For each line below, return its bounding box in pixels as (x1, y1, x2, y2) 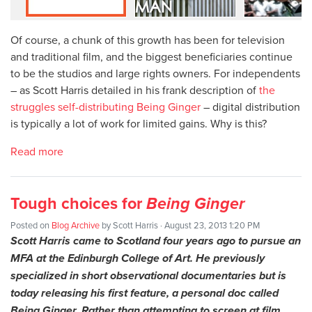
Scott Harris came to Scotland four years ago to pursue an (10, 232, 301, 249)
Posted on (10, 218, 52, 231)
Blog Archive (52, 218, 100, 231)
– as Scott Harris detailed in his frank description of (10, 81, 259, 97)
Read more (10, 143, 63, 159)
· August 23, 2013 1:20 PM (158, 218, 260, 231)
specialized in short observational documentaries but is (10, 267, 286, 283)
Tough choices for (10, 191, 146, 215)
